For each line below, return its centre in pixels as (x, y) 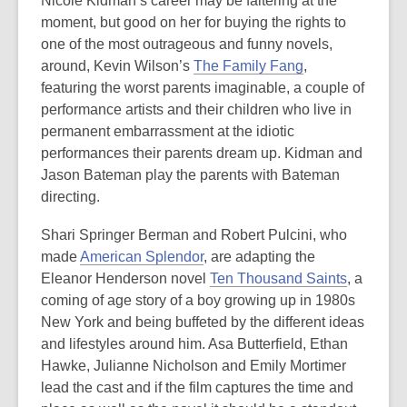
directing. (70, 197)
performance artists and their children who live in (196, 109)
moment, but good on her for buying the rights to (194, 22)
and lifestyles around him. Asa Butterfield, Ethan (194, 344)
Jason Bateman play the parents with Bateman (190, 175)
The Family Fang (248, 66)
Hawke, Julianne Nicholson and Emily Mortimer (194, 366)
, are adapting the (259, 257)
